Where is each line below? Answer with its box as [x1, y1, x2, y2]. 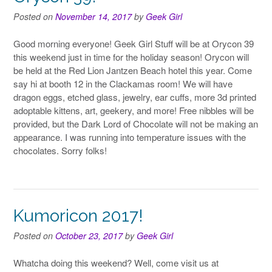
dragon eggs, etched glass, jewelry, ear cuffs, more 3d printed [13, 90, 256, 103]
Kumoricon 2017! [13, 206, 143, 226]
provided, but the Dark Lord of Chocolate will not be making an [13, 117, 258, 130]
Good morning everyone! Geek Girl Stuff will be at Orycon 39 [13, 36, 254, 50]
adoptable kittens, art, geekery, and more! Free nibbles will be [13, 103, 254, 117]
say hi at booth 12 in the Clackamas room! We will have [13, 76, 233, 90]
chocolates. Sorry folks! [13, 143, 107, 157]
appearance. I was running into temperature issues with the [13, 130, 246, 143]
